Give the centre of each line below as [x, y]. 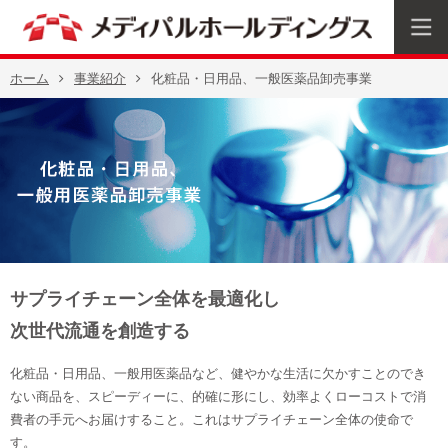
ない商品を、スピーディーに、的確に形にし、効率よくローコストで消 [218, 396]
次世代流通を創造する [100, 330]
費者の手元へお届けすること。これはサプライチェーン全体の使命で [211, 419]
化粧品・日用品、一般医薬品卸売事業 [261, 78]
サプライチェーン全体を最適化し [145, 298]
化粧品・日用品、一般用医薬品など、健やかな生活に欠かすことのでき [218, 373]
